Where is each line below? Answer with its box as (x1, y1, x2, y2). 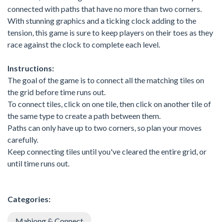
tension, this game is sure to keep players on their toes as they (7, 27, 213, 37)
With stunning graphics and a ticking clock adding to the (7, 15, 196, 25)
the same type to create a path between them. (7, 111, 161, 120)
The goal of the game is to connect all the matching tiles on (7, 75, 204, 85)
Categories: (7, 194, 51, 204)
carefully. (7, 134, 38, 144)
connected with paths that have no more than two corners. (7, 3, 202, 13)
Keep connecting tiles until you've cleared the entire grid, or (7, 146, 207, 156)
